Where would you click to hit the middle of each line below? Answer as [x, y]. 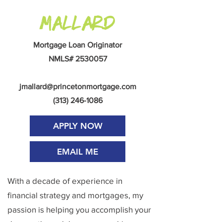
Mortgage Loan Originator [78, 45]
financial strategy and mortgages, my [75, 195]
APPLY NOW [78, 126]
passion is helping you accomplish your [79, 209]
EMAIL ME [78, 152]
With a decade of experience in [65, 181]
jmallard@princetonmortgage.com [78, 86]
